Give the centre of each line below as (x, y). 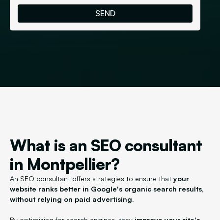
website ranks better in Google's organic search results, (107, 189)
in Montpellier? (65, 164)
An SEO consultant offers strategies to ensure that (92, 179)
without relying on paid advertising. (72, 199)
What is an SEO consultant (106, 145)
